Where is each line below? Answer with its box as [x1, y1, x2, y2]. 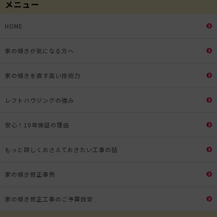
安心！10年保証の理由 [5, 120, 69, 129]
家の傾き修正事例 [5, 170, 55, 178]
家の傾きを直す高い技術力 [5, 71, 80, 79]
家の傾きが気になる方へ [5, 46, 74, 55]
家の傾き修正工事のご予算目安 [5, 194, 93, 203]
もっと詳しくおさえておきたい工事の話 [5, 145, 118, 154]
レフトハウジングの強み [5, 95, 74, 104]
